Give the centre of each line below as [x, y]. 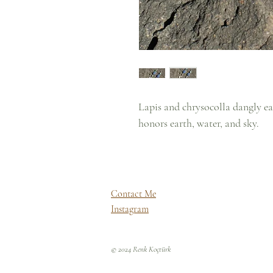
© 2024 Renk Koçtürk [141, 249]
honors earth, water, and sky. [199, 123]
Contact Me [133, 194]
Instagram [130, 209]
